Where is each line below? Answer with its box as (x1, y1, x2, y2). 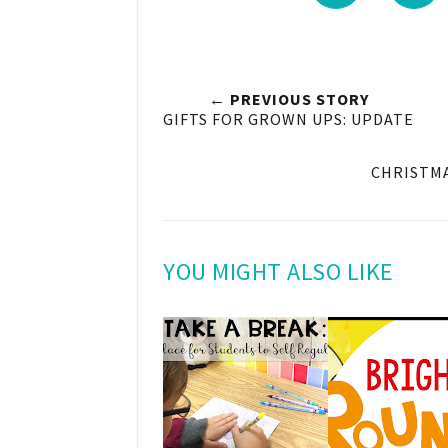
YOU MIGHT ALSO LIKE (163, 255, 394, 287)
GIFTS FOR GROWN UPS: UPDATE (163, 108, 414, 129)
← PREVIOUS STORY (208, 88, 369, 109)
